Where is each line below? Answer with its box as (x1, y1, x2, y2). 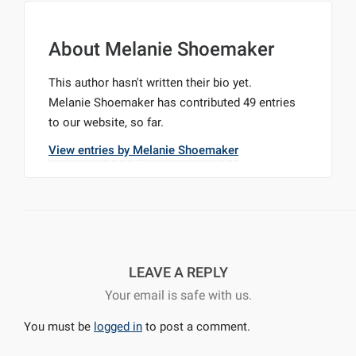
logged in (94, 319, 142, 334)
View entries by (48, 143, 133, 157)
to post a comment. (142, 319, 250, 334)
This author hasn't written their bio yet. (48, 75, 252, 90)
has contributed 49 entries (154, 95, 296, 110)
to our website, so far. (48, 115, 164, 130)
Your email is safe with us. (104, 288, 252, 303)
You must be (24, 319, 94, 334)
